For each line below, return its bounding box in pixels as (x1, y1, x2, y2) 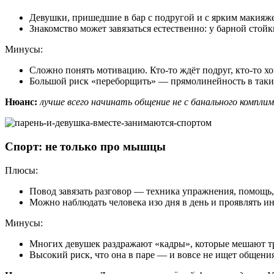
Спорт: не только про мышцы (5, 139, 166, 153)
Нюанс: (5, 97, 37, 108)
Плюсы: (5, 165, 38, 176)
